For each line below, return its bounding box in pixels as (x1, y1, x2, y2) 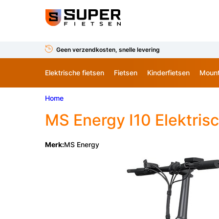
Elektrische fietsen (45, 68, 104, 77)
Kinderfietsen (147, 68, 190, 77)
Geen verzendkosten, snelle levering (56, 45, 160, 53)
